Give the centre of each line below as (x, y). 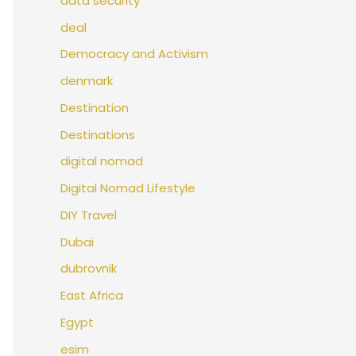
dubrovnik (89, 269)
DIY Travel (89, 215)
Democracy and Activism (134, 54)
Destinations (98, 134)
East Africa (92, 296)
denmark (87, 81)
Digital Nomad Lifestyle (128, 188)
